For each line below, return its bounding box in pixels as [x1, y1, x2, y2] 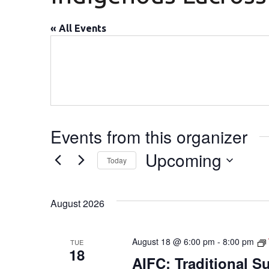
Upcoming [145, 148, 222, 172]
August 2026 [50, 196, 104, 211]
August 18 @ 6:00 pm [131, 235, 215, 248]
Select [145, 173, 171, 184]
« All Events [50, 23, 106, 34]
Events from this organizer [50, 124, 247, 149]
